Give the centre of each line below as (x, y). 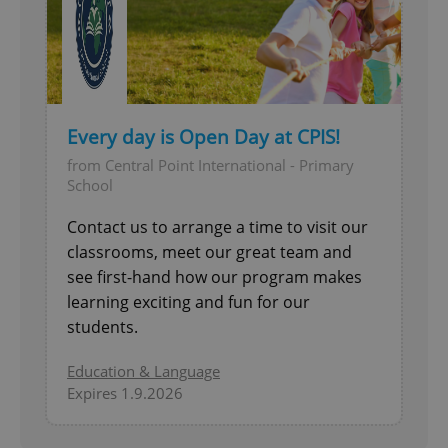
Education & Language (143, 370)
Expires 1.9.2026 (125, 392)
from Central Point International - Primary (210, 164)
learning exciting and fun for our (188, 301)
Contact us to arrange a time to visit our (217, 226)
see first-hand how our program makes (214, 276)
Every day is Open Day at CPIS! (203, 136)
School (90, 184)
